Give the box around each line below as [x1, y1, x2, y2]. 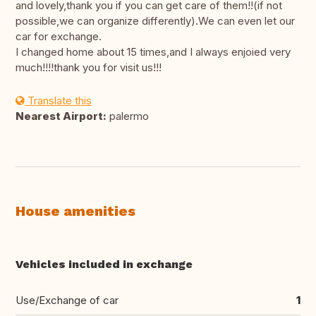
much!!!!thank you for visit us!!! [16, 61, 162, 75]
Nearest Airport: [16, 109, 107, 123]
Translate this [25, 94, 92, 108]
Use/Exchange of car [16, 293, 119, 308]
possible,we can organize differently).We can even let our [16, 14, 295, 28]
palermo [107, 109, 149, 123]
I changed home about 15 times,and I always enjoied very [16, 45, 291, 59]
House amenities [16, 202, 135, 220]
